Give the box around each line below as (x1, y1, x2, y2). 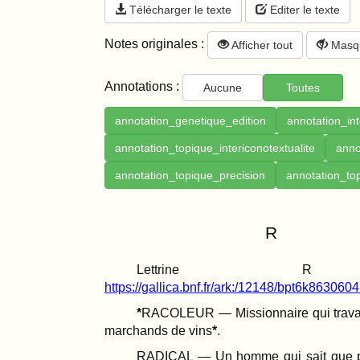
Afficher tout (229, 39, 292, 51)
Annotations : (104, 80, 182, 93)
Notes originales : (104, 37, 207, 51)
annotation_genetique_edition (115, 114, 266, 127)
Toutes (286, 80, 320, 94)
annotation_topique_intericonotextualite (115, 141, 315, 154)
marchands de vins (104, 323, 212, 337)
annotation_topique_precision (115, 169, 265, 182)
